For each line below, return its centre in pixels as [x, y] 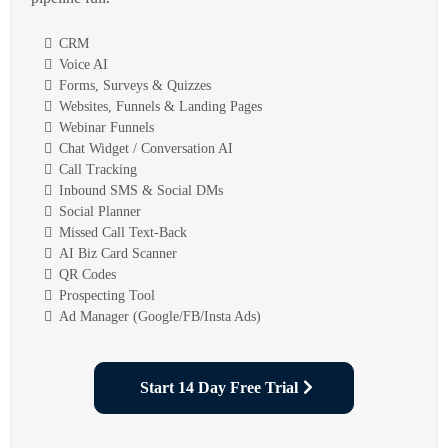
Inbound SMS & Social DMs [141, 190]
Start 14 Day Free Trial [219, 387]
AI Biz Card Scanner [118, 253]
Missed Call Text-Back [123, 232]
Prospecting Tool [107, 295]
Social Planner [100, 211]
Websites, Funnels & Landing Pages [160, 106]
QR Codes [87, 274]
